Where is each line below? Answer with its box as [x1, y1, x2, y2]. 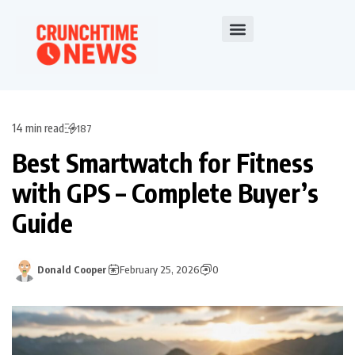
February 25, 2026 [120, 263, 200, 277]
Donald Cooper [37, 263, 107, 277]
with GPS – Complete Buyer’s [12, 177, 319, 209]
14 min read [12, 121, 64, 136]
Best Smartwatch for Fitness [12, 147, 314, 179]
